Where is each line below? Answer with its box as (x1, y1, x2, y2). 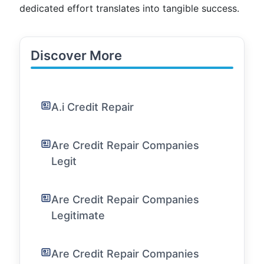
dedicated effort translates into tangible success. (19, 2, 239, 14)
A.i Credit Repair (51, 101, 134, 113)
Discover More (31, 48, 122, 63)
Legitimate (51, 209, 105, 222)
